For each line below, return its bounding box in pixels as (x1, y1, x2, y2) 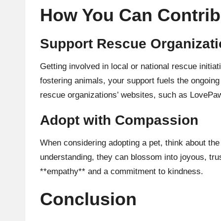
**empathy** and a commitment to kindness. (40, 166, 203, 176)
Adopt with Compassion (40, 112, 198, 128)
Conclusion (40, 188, 137, 209)
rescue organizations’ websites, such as (40, 90, 190, 100)
